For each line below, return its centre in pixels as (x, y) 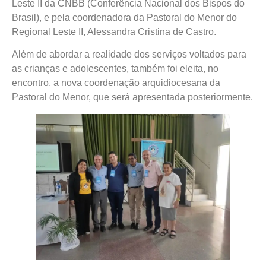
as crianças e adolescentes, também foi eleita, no (115, 69)
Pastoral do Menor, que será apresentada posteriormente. (132, 97)
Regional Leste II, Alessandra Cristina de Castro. (114, 31)
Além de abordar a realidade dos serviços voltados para (129, 55)
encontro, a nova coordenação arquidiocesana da (116, 83)
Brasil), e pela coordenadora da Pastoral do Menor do (124, 17)
